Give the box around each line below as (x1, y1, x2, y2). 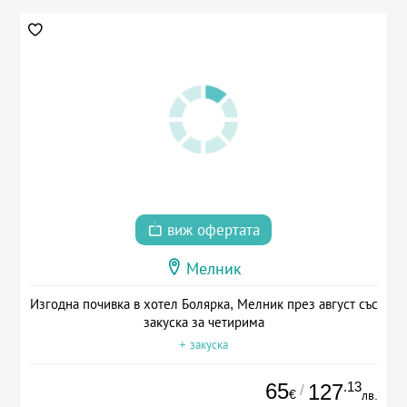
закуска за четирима (143, 314, 264, 331)
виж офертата (163, 222, 260, 240)
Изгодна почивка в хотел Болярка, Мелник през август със (29, 296, 378, 313)
